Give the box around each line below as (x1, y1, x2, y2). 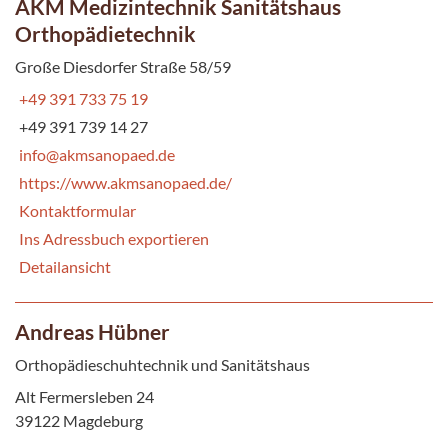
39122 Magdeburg (15, 410, 143, 430)
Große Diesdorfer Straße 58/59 (15, 56, 231, 76)
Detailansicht (19, 256, 111, 276)
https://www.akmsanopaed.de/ (19, 172, 232, 192)
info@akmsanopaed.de (19, 144, 175, 164)
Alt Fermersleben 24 (15, 386, 154, 406)
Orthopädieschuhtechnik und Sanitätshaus (15, 354, 310, 374)
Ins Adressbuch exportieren (19, 228, 209, 248)
